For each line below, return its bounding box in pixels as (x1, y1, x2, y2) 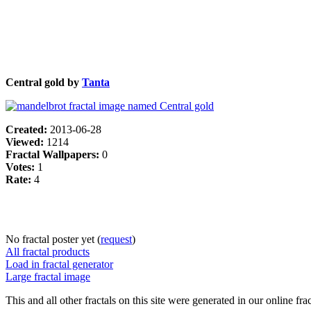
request (101, 233, 132, 245)
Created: (6, 123, 50, 135)
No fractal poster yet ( (6, 233, 101, 245)
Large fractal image (6, 270, 90, 283)
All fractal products (6, 245, 90, 258)
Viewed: (6, 135, 47, 148)
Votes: (6, 160, 37, 173)
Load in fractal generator (6, 258, 113, 270)
